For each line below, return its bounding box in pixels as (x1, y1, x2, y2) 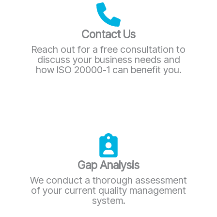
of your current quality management (31, 184, 186, 196)
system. (92, 194, 125, 206)
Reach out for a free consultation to (31, 43, 186, 55)
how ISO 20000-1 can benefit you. (35, 63, 182, 76)
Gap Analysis (77, 158, 139, 172)
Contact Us (81, 27, 136, 41)
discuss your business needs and (37, 53, 180, 65)
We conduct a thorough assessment (30, 174, 187, 186)
